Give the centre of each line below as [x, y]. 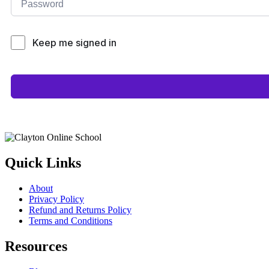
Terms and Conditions [71, 221]
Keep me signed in [74, 43]
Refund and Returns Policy [80, 210]
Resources [36, 246]
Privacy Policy [56, 199]
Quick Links [43, 163]
